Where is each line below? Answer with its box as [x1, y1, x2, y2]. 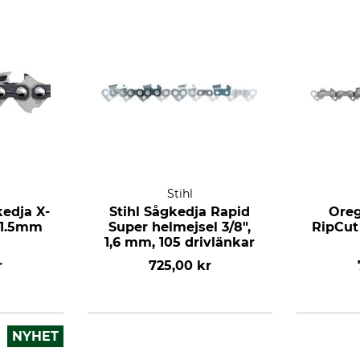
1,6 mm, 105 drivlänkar [104, 235, 256, 250]
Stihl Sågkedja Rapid [109, 204, 251, 219]
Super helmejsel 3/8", [108, 219, 252, 235]
